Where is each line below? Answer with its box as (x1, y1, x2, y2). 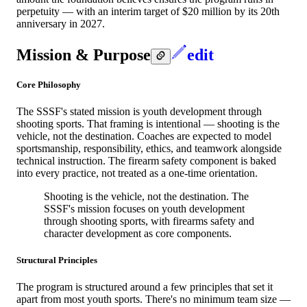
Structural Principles (16, 255, 97, 266)
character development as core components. (44, 227, 232, 239)
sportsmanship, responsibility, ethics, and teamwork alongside (16, 142, 282, 154)
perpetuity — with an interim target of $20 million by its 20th (16, 5, 280, 17)
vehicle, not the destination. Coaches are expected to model (16, 130, 271, 142)
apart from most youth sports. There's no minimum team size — (16, 293, 291, 306)
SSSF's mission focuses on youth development (44, 202, 245, 214)
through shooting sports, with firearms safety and (44, 214, 254, 227)
